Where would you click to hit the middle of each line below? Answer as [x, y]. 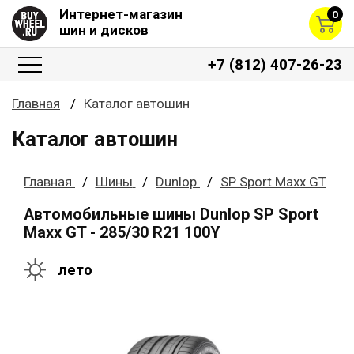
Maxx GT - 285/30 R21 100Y [122, 232]
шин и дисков [104, 30]
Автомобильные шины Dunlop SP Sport [171, 214]
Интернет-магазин [121, 14]
